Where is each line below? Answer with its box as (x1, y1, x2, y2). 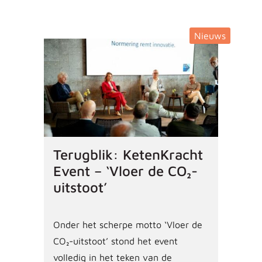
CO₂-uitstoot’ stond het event (53, 235, 178, 246)
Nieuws (194, 30, 226, 41)
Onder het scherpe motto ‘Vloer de (53, 219, 202, 230)
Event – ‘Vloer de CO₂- (53, 162, 198, 179)
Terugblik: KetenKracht (53, 146, 203, 163)
